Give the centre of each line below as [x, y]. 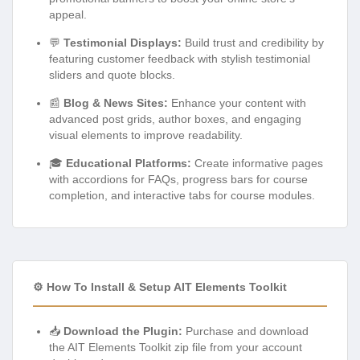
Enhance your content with [237, 103]
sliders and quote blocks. [112, 75]
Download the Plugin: [123, 331]
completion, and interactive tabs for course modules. [182, 196]
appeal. [68, 15]
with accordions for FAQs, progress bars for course [178, 180]
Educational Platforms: [129, 164]
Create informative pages [257, 164]
